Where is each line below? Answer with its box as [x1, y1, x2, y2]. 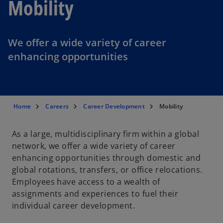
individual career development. [12, 200, 135, 211]
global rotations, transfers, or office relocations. [12, 164, 203, 175]
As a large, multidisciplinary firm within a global [12, 128, 200, 139]
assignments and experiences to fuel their [12, 188, 179, 199]
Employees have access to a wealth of [12, 176, 160, 187]
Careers [45, 102, 69, 111]
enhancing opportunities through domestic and [12, 152, 201, 163]
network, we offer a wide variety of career [12, 140, 176, 151]
